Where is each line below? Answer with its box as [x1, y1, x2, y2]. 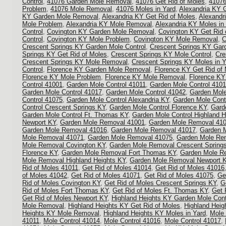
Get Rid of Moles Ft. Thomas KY [112, 187, 208, 194]
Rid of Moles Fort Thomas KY [22, 187, 108, 194]
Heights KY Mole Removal [22, 209, 99, 217]
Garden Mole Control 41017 [22, 88, 102, 96]
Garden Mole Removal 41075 [88, 134, 173, 141]
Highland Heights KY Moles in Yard [103, 209, 206, 217]
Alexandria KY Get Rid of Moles [102, 13, 195, 20]
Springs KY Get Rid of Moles [22, 50, 107, 58]
